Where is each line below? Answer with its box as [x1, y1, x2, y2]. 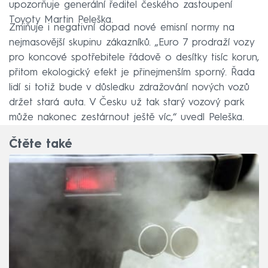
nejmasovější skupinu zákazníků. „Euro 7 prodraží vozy [9, 37, 254, 48]
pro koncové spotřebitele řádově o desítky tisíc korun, [9, 52, 259, 63]
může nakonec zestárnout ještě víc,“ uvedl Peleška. [9, 112, 244, 123]
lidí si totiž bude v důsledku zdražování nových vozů [9, 82, 249, 93]
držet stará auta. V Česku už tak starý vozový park [9, 97, 244, 108]
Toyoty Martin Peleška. [9, 14, 113, 25]
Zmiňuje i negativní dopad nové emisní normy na [9, 22, 234, 33]
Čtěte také [9, 138, 72, 151]
